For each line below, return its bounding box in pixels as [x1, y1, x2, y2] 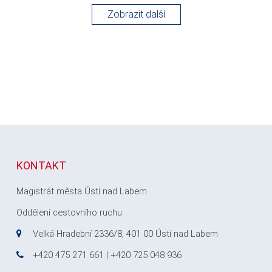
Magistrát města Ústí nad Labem [16, 186, 148, 197]
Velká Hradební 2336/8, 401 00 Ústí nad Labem [33, 228, 219, 239]
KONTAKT [16, 159, 67, 172]
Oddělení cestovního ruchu [16, 207, 125, 218]
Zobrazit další [107, 8, 165, 20]
